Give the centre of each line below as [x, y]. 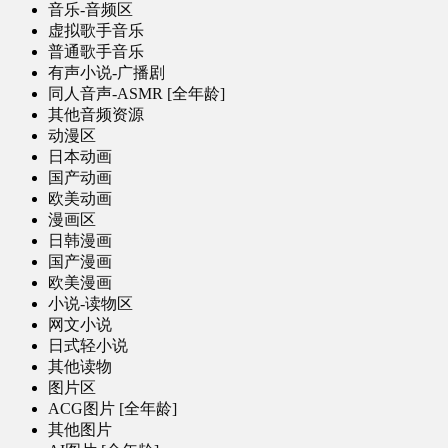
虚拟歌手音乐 [96, 31]
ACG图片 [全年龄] [112, 409]
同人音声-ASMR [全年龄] [136, 94]
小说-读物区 [90, 304]
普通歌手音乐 [96, 52]
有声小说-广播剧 [106, 73]
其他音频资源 [96, 115]
